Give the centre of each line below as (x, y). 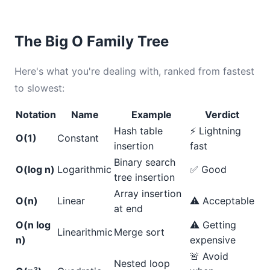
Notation (36, 115)
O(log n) (35, 169)
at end (128, 209)
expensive (213, 240)
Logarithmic (84, 169)
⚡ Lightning (215, 131)
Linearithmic (85, 232)
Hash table (138, 131)
